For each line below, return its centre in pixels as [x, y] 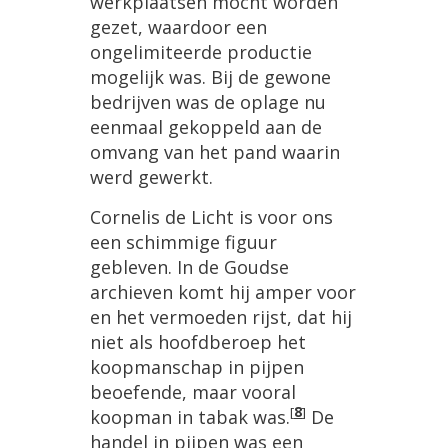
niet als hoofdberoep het [198, 342]
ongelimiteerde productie [201, 52]
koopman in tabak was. [190, 417]
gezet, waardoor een [178, 27]
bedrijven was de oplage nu [208, 102]
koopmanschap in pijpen [197, 367]
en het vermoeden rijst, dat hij [221, 317]
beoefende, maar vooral [193, 392]
